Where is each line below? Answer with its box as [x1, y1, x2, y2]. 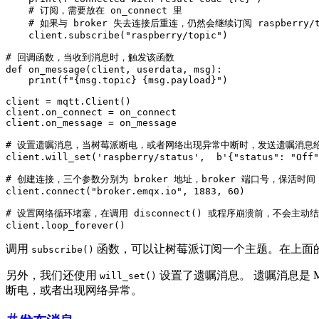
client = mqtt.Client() [6, 96, 131, 108]
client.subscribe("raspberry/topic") [6, 30, 228, 41]
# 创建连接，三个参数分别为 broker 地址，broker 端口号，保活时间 [6, 174, 315, 185]
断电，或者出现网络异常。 [6, 284, 142, 297]
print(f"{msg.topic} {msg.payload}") [6, 75, 228, 86]
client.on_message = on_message [6, 117, 177, 129]
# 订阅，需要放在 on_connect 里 [6, 5, 182, 16]
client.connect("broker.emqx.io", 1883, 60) [6, 186, 245, 197]
